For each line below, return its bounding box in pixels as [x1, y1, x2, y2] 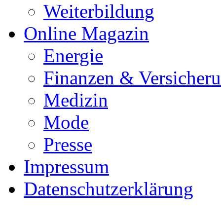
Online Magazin [24, 22, 149, 44]
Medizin [43, 89, 108, 110]
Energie [43, 44, 103, 66]
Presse [43, 133, 92, 155]
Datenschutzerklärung [24, 178, 193, 199]
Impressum [24, 155, 109, 177]
